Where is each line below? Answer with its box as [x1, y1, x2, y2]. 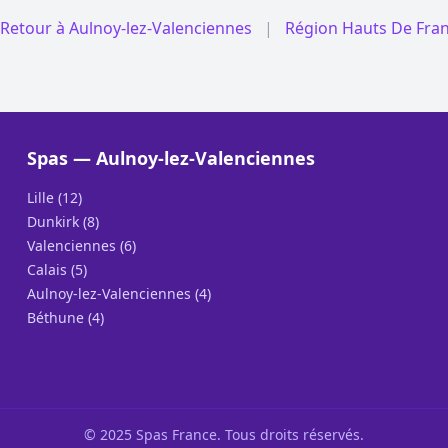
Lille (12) [26, 188, 82, 207]
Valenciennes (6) [26, 236, 136, 255]
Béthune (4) [26, 308, 104, 327]
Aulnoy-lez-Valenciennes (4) [26, 284, 211, 303]
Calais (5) [26, 260, 87, 279]
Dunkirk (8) [26, 212, 99, 231]
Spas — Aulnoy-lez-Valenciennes [26, 146, 315, 170]
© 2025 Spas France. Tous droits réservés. [84, 425, 364, 444]
